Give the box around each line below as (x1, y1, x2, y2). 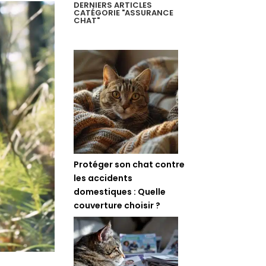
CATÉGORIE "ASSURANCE (74, 7, 174, 19)
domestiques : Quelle (74, 185, 166, 198)
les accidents (74, 172, 133, 184)
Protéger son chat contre (74, 158, 185, 170)
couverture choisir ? (74, 199, 161, 211)
